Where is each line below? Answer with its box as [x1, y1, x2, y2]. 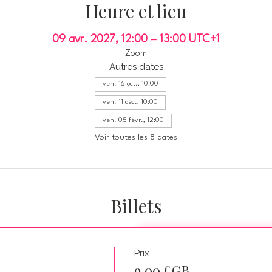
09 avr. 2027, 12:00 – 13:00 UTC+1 [52, 34, 220, 46]
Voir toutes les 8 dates [95, 133, 177, 142]
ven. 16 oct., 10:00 [103, 81, 158, 88]
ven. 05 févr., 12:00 [103, 117, 164, 124]
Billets [110, 194, 161, 219]
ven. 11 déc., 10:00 [103, 99, 158, 106]
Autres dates [109, 61, 163, 73]
